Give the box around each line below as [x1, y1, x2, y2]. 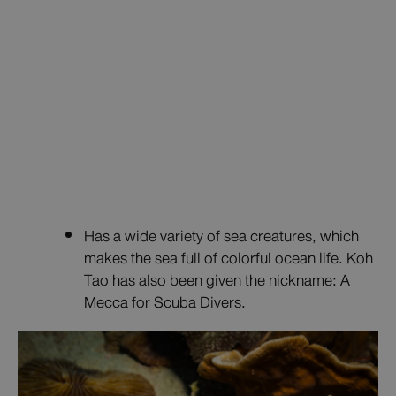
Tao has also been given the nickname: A [84, 266, 350, 294]
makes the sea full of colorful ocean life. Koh [84, 244, 373, 272]
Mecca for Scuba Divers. [84, 288, 246, 316]
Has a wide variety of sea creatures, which [84, 222, 359, 250]
